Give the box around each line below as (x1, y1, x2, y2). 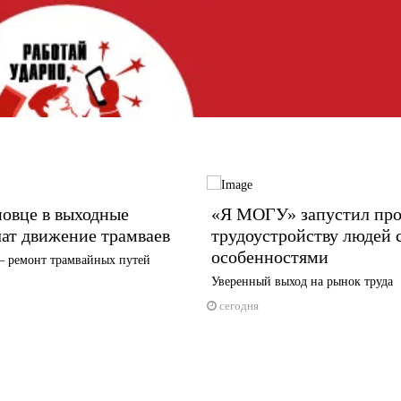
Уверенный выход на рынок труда (210, 275, 393, 289)
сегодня (218, 299, 259, 313)
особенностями (210, 247, 328, 268)
